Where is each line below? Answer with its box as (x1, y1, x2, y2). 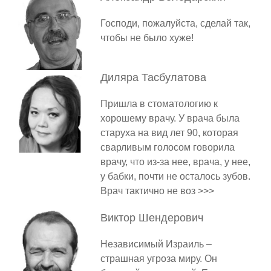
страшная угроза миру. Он (100, 253, 217, 264)
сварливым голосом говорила (100, 142, 235, 153)
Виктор (100, 212, 139, 224)
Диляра (100, 71, 142, 84)
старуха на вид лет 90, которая (100, 128, 238, 139)
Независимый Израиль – (100, 239, 212, 250)
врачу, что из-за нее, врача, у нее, (100, 157, 250, 168)
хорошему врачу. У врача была (100, 113, 240, 124)
